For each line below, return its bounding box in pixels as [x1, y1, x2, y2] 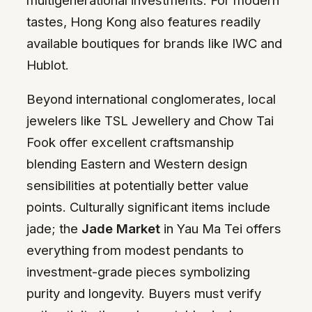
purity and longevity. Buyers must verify [26, 286, 261, 302]
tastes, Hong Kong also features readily [26, 13, 260, 29]
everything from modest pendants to [26, 242, 244, 258]
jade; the [26, 221, 81, 237]
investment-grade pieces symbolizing [26, 264, 250, 280]
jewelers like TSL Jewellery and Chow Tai [26, 113, 274, 129]
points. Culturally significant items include [26, 199, 270, 215]
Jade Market [81, 221, 160, 237]
